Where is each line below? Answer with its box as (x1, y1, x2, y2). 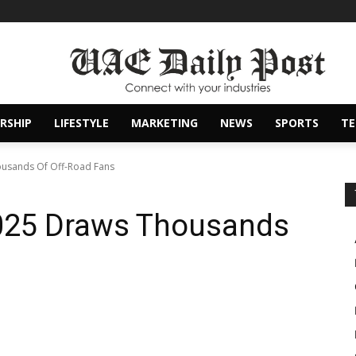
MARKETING (131, 115, 198, 131)
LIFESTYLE (54, 115, 109, 131)
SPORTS (275, 115, 319, 131)
